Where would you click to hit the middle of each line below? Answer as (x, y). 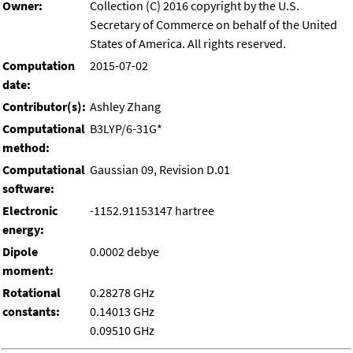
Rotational (32, 293)
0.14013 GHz (122, 312)
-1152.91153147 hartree (152, 211)
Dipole (20, 252)
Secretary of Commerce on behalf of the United (214, 25)
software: (28, 189)
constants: (31, 312)
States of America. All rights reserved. (188, 44)
